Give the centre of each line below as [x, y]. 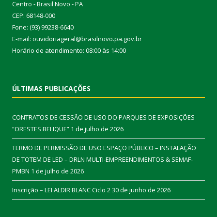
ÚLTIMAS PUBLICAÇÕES [51, 89]
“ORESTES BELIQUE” [41, 129]
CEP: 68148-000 [34, 16]
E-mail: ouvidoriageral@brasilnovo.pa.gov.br [77, 39]
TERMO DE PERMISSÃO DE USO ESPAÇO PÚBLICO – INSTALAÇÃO [104, 148]
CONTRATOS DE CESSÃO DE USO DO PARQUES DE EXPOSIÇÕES [103, 117]
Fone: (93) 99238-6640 [43, 27]
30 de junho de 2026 [141, 190]
